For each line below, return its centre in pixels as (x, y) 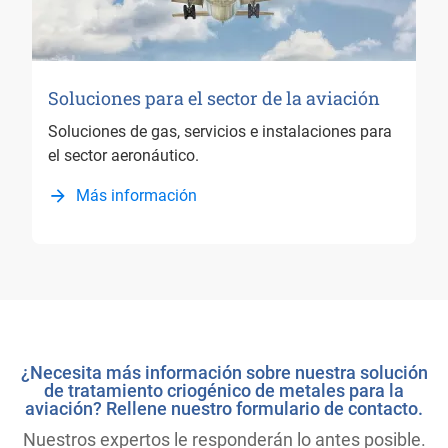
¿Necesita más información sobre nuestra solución (224, 373)
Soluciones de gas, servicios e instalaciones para (220, 132)
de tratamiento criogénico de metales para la (224, 391)
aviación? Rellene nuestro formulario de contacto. (224, 409)
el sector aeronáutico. (123, 156)
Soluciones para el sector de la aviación (214, 98)
